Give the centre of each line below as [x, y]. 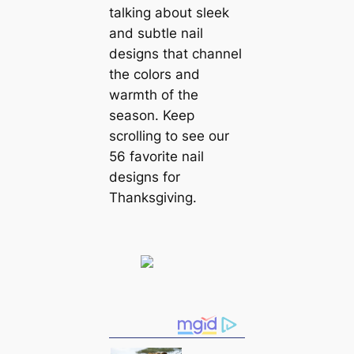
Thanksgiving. [153, 198]
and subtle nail [156, 34]
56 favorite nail [156, 157]
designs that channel [175, 54]
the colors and [154, 75]
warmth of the [153, 95]
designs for [144, 177]
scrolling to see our [169, 136]
